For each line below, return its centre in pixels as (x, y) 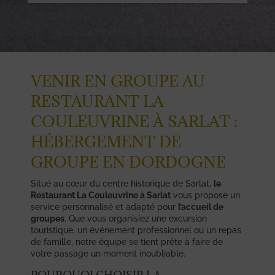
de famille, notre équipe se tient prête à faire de (127, 242)
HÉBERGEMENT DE (106, 141)
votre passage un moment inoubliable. (108, 253)
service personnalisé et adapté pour (104, 207)
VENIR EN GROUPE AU (118, 80)
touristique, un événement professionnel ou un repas (136, 230)
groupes (48, 218)
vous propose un (205, 195)
